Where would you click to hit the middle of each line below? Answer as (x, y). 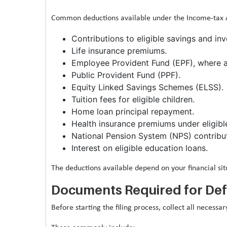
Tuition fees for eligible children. (133, 99)
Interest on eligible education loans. (139, 148)
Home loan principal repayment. (133, 111)
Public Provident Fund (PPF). (126, 75)
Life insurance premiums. (119, 50)
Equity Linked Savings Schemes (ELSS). (147, 87)
